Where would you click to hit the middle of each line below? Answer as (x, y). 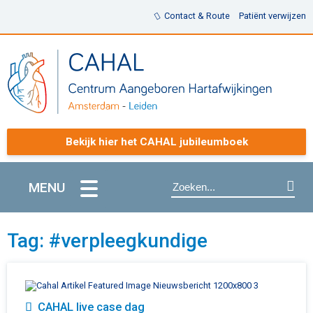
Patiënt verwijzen (272, 16)
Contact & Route (197, 16)
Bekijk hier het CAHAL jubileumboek (156, 141)
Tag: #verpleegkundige (107, 240)
